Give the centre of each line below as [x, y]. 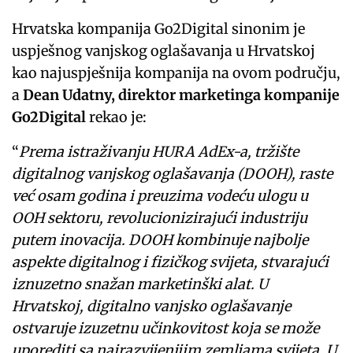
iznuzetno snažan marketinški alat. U [140, 284]
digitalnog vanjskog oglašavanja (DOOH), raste [173, 174]
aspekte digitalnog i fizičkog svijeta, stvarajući [171, 262]
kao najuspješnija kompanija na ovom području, [176, 73]
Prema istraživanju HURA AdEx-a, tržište [159, 152]
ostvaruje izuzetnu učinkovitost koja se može [166, 329]
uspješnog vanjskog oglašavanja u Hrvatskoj [164, 51]
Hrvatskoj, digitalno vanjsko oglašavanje [152, 307]
